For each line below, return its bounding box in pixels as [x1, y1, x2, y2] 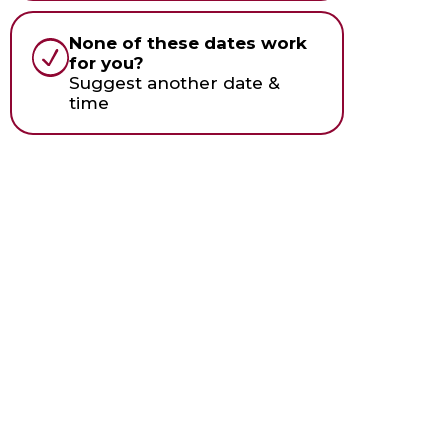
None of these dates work [69, 32, 308, 53]
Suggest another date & [69, 72, 281, 93]
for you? [69, 52, 145, 73]
